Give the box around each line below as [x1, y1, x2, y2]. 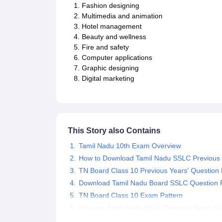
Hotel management [81, 22, 142, 31]
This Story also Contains [67, 126, 161, 135]
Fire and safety [81, 43, 129, 52]
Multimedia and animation [81, 12, 163, 20]
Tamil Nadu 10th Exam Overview [78, 142, 181, 150]
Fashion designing [81, 1, 139, 10]
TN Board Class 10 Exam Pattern [78, 191, 183, 200]
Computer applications [81, 54, 152, 62]
